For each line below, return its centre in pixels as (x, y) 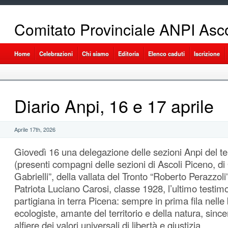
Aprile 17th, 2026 (35, 130)
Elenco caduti (166, 53)
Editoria (129, 53)
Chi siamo (95, 53)
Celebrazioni (56, 53)
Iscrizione (207, 53)
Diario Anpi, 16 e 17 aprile (114, 106)
